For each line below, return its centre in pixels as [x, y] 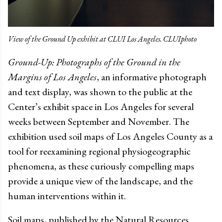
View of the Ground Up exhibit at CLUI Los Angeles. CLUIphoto [102, 39]
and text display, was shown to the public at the [100, 91]
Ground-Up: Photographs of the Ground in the [94, 62]
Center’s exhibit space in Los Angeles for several [101, 106]
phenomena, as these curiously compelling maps [101, 166]
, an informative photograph [152, 77]
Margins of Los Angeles [52, 77]
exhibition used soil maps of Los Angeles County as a [110, 136]
